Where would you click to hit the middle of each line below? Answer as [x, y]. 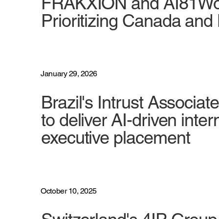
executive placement [115, 138]
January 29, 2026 [69, 74]
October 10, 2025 [69, 191]
